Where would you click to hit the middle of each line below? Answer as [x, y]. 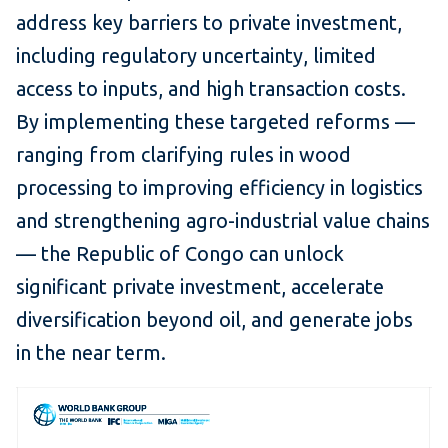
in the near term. [91, 353]
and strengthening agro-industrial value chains [223, 221]
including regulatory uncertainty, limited [196, 56]
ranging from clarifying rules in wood [183, 155]
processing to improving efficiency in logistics [219, 188]
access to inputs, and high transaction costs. [211, 89]
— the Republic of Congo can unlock [180, 254]
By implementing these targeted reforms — [215, 122]
